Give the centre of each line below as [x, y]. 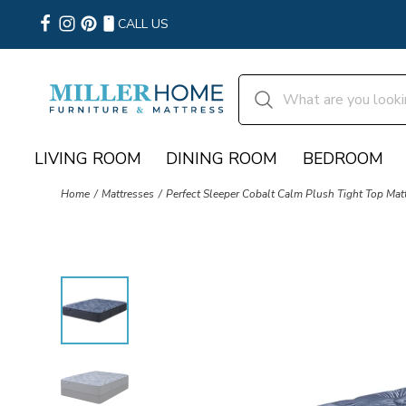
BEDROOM [343, 158]
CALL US [143, 24]
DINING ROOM [222, 158]
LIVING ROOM [88, 158]
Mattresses [128, 194]
